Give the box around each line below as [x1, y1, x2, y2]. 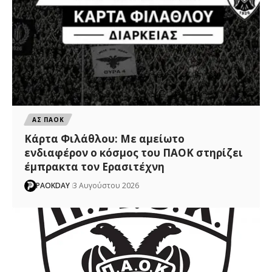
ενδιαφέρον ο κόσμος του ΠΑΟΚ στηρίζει [24, 146, 243, 160]
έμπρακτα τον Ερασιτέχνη [24, 160, 165, 174]
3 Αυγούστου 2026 [73, 180, 140, 191]
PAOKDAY [36, 180, 70, 191]
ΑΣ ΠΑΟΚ [32, 115, 64, 124]
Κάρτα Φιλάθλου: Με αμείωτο [24, 132, 185, 146]
